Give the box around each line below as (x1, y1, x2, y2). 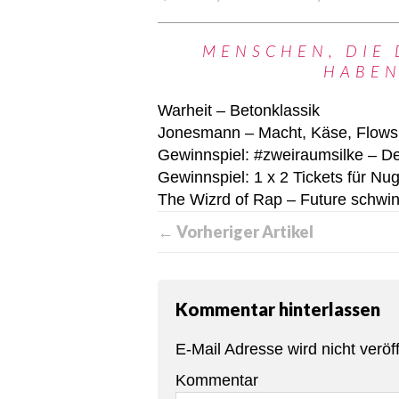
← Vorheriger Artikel (158, 222, 313, 241)
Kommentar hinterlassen (175, 298, 380, 320)
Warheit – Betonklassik (158, 102, 320, 119)
